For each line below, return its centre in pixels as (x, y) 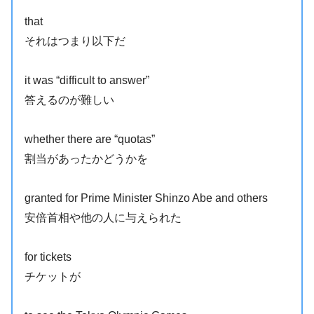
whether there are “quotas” (90, 139)
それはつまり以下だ (75, 41)
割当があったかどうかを (87, 159)
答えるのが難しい (70, 100)
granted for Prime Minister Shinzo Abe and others (146, 198)
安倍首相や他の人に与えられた (103, 218)
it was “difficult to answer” (87, 81)
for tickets (48, 257)
